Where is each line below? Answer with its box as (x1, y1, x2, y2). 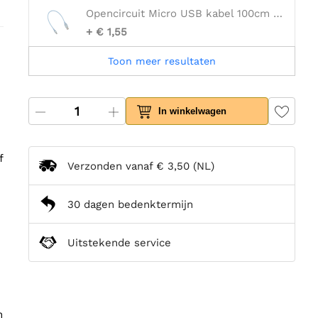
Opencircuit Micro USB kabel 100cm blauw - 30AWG (273, 7, 283, 21)
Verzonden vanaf (67, 159, 156, 172)
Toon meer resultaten (108, 55, 216, 67)
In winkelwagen (158, 106, 227, 117)
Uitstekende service (67, 236, 171, 249)
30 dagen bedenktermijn (67, 197, 193, 211)
